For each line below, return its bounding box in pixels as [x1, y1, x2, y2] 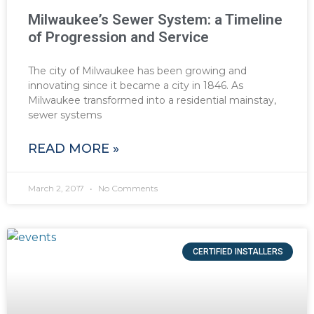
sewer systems [28, 108, 102, 121]
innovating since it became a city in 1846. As [28, 78, 243, 92]
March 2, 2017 [28, 182, 86, 193]
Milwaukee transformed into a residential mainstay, [28, 93, 276, 107]
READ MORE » [28, 140, 119, 156]
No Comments [96, 182, 158, 193]
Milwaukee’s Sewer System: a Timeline [28, 11, 282, 28]
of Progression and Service [28, 28, 209, 46]
